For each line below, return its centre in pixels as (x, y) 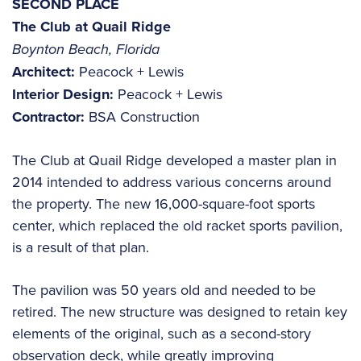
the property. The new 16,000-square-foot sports (164, 203)
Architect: (44, 71)
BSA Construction (142, 116)
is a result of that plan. (81, 247)
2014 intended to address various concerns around (172, 181)
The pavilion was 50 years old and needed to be (164, 289)
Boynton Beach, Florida (86, 49)
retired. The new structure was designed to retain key (180, 311)
